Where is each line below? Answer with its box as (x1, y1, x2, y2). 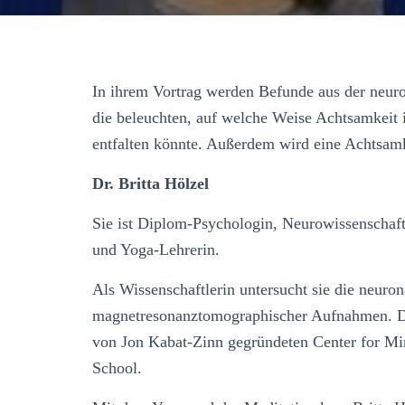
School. (92, 358, 142, 377)
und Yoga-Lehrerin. (92, 240, 220, 259)
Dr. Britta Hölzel (92, 174, 209, 193)
